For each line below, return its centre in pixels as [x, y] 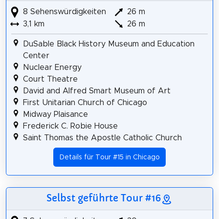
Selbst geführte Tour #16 [104, 198]
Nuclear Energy [52, 68]
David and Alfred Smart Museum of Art [97, 91]
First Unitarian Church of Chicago [85, 103]
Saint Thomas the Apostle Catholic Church [102, 138]
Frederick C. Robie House [70, 126]
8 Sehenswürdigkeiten [63, 11]
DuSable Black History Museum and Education [109, 44]
